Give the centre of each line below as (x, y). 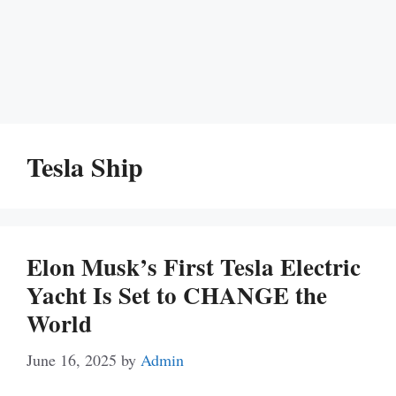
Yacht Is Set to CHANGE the (177, 295)
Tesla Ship (85, 166)
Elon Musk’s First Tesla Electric (194, 267)
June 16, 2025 (72, 360)
